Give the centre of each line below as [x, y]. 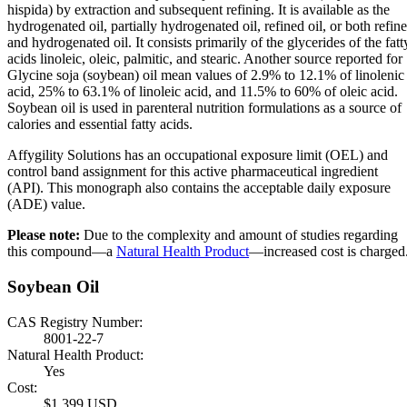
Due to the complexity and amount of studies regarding [239, 235]
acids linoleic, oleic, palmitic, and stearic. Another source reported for [205, 59]
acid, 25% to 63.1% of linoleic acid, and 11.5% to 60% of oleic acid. [203, 92]
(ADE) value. [46, 204]
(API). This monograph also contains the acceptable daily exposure [199, 188]
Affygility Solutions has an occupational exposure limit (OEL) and [198, 155]
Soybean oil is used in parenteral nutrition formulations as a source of [204, 108]
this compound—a [62, 252]
